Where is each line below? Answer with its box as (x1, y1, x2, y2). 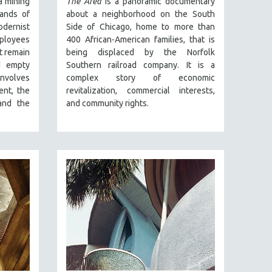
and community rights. (66, 98, 149, 109)
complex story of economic (66, 73, 215, 83)
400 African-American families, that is (66, 35, 215, 45)
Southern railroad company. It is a (66, 60, 215, 70)
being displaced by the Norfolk (66, 47, 215, 58)
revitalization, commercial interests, (66, 86, 215, 96)
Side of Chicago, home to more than (66, 22, 215, 32)
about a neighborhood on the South (66, 9, 215, 19)
